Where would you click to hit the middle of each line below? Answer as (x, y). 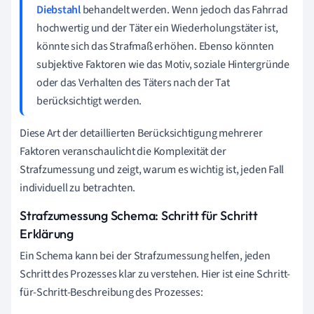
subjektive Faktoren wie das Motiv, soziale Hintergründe (163, 64)
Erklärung (47, 233)
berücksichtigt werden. (89, 101)
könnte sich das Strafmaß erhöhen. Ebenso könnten (155, 46)
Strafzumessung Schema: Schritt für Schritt (139, 215)
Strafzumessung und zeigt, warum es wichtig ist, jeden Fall (152, 169)
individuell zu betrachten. (78, 187)
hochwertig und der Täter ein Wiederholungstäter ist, (157, 28)
